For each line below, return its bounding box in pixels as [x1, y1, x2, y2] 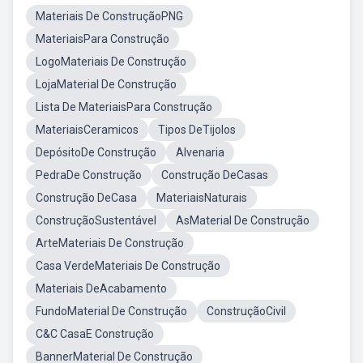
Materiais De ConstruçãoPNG [36, 10, 183, 23]
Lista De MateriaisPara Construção [36, 100, 212, 113]
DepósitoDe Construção [36, 146, 156, 159]
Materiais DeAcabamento [36, 282, 167, 295]
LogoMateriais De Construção [36, 55, 186, 68]
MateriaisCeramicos [36, 123, 139, 136]
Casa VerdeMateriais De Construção [36, 259, 220, 272]
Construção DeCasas [161, 169, 268, 181]
